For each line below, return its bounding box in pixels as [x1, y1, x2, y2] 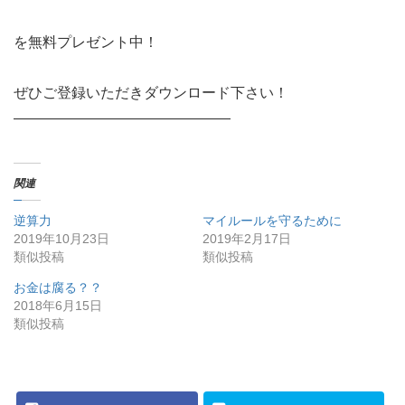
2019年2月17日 [202, 231, 291, 246]
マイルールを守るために [202, 212, 342, 228]
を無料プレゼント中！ [14, 33, 158, 50]
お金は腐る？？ [14, 279, 102, 295]
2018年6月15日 [14, 297, 102, 313]
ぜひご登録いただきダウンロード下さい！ [14, 84, 288, 100]
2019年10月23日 [14, 231, 109, 246]
